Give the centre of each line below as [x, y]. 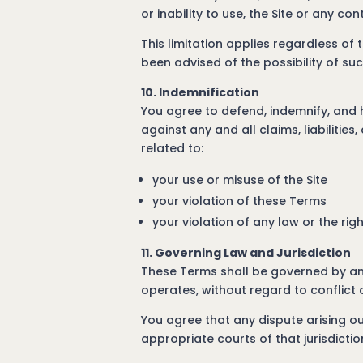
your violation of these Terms [240, 201]
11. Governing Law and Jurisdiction [246, 253]
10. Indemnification [201, 92]
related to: [173, 148]
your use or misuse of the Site [240, 180]
